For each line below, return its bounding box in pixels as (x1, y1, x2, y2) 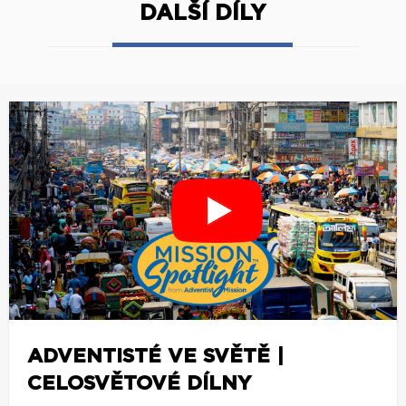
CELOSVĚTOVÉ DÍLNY (27, 372, 251, 393)
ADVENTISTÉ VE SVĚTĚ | (27, 345, 284, 366)
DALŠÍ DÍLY (140, 2, 266, 24)
